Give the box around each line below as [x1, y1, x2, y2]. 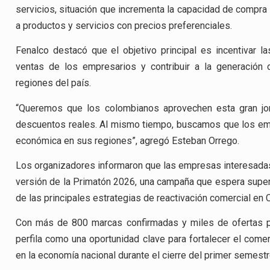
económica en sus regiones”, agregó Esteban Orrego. [16, 134, 239, 146]
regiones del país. [16, 77, 91, 89]
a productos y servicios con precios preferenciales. [16, 19, 232, 31]
